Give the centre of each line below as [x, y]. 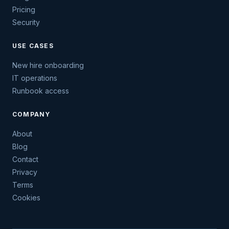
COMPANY [31, 114]
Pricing [24, 9]
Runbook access [41, 91]
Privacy [25, 172]
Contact [25, 159]
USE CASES [33, 46]
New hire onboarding [48, 65]
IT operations [35, 78]
